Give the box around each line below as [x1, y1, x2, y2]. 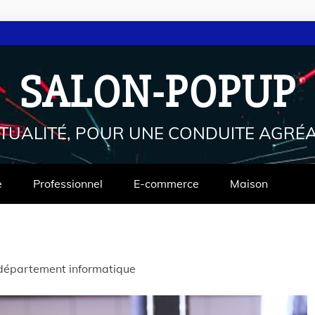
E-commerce [134, 176, 199, 191]
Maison [230, 176, 268, 191]
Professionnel [33, 176, 103, 191]
